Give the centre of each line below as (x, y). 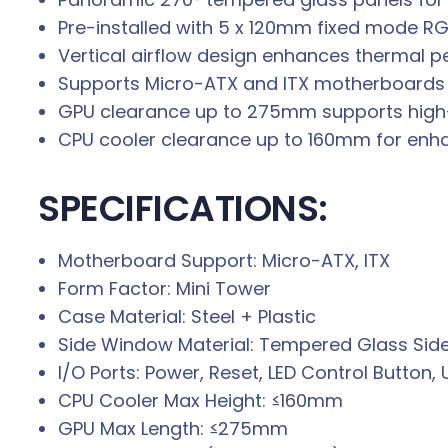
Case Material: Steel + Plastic (187, 317)
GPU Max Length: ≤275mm (173, 429)
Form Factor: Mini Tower (164, 289)
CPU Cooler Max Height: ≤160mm (200, 401)
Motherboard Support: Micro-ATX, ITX (224, 261)
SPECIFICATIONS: (183, 209)
